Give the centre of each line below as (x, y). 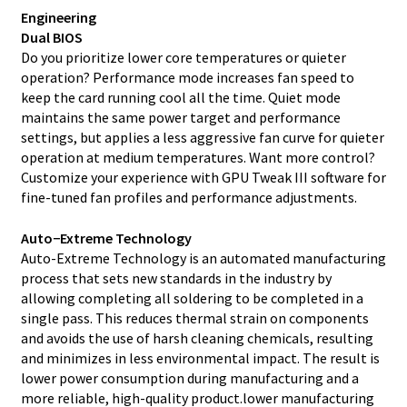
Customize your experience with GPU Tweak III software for (203, 178)
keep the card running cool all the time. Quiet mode (180, 98)
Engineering (58, 18)
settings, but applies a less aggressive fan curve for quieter (202, 138)
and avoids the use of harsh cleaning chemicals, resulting (197, 338)
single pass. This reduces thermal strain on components (194, 318)
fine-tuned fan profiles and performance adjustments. (189, 198)
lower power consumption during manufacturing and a (189, 378)
